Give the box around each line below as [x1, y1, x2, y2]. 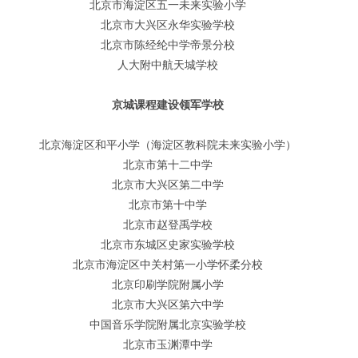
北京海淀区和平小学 [39, 138, 140, 151]
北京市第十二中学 [123, 158, 213, 171]
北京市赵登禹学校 [123, 218, 213, 231]
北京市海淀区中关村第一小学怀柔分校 [73, 258, 263, 271]
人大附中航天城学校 [117, 58, 218, 71]
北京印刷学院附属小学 [112, 278, 224, 291]
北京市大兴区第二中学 [112, 178, 224, 191]
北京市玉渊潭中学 [123, 338, 213, 351]
